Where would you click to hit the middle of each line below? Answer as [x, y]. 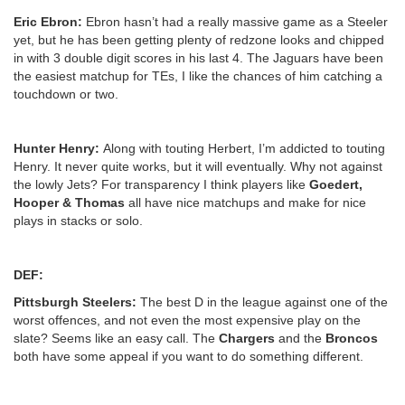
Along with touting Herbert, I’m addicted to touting [244, 148]
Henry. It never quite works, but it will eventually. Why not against [198, 166]
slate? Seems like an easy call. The [116, 338]
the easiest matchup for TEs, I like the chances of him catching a [198, 75]
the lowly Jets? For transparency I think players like [161, 184]
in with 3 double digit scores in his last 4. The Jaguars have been [198, 57]
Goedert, [336, 184]
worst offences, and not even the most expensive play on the [187, 320]
